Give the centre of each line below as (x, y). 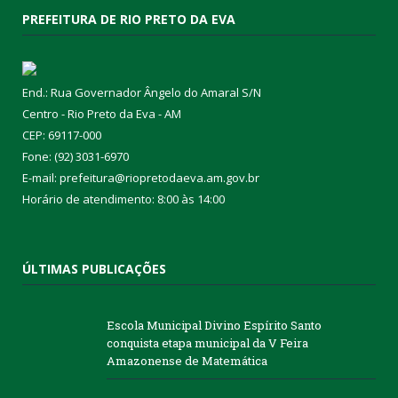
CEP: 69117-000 (62, 135)
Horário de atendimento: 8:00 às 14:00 (123, 199)
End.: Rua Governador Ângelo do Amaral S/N (142, 93)
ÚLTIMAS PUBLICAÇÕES (94, 269)
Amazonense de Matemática (187, 361)
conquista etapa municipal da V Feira (207, 343)
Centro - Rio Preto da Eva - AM (102, 114)
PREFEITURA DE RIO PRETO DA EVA (129, 20)
